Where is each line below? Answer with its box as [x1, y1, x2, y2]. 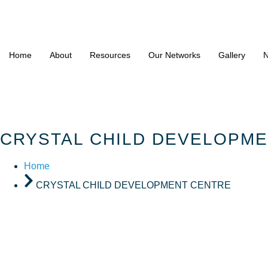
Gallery [218, 50, 245, 60]
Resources [90, 50, 130, 60]
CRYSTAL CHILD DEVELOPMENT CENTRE [36, 179, 231, 190]
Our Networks [148, 50, 200, 60]
